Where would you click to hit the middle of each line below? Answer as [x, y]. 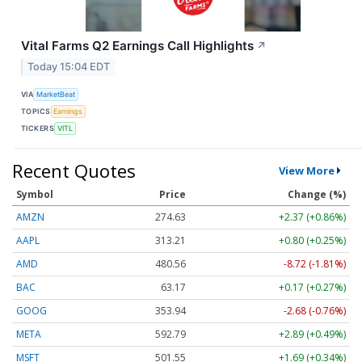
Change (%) [317, 194]
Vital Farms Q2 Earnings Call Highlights [137, 45]
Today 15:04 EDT [69, 66]
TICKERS [38, 128]
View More [306, 170]
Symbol [35, 194]
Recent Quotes [74, 170]
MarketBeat [56, 95]
